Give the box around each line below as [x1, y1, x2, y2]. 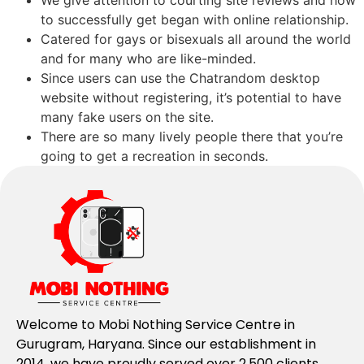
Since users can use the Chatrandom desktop [41, 70, 320, 87]
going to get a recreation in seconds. [41, 148, 268, 165]
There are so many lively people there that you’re [41, 128, 343, 145]
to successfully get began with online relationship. [41, 11, 349, 28]
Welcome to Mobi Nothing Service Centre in [16, 315, 295, 335]
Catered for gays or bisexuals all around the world [41, 31, 351, 48]
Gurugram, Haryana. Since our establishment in [16, 335, 316, 354]
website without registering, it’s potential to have [41, 89, 341, 106]
